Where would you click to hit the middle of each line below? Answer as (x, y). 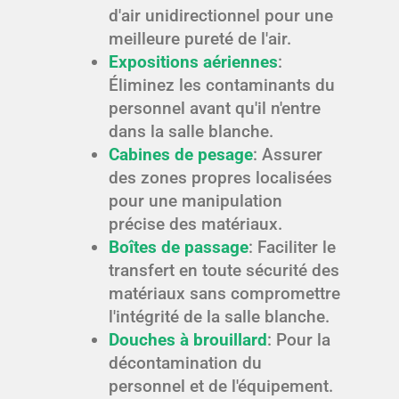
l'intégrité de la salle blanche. (219, 317)
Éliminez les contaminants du (221, 85)
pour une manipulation (195, 201)
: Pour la (298, 340)
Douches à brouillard (187, 340)
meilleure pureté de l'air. (199, 39)
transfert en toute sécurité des (224, 271)
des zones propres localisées (220, 178)
